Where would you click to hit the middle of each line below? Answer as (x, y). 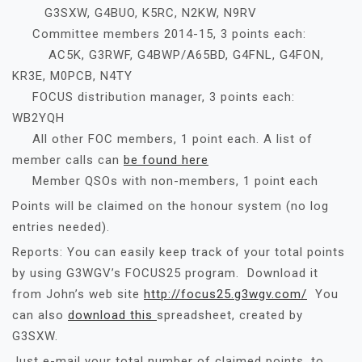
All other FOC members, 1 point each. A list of (162, 139)
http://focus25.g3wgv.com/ (225, 294)
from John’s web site (78, 294)
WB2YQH (38, 118)
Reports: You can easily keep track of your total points (179, 252)
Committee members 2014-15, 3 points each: (159, 34)
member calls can (68, 160)
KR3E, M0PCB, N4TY (72, 76)
